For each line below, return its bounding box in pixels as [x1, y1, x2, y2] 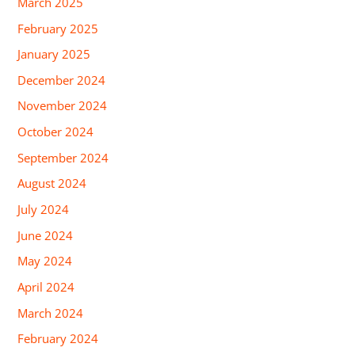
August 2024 [17, 175, 87, 192]
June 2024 [17, 227, 74, 243]
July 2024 [17, 201, 70, 218]
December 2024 [17, 71, 106, 88]
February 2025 [17, 20, 99, 36]
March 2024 [17, 304, 84, 321]
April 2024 [17, 278, 75, 295]
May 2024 [17, 253, 73, 269]
